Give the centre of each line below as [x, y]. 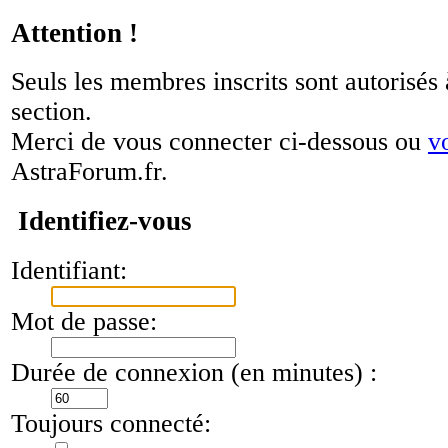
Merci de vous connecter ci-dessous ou [219, 142]
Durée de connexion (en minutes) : [194, 372]
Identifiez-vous [101, 221]
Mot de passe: [84, 321]
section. [51, 112]
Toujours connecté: [111, 423]
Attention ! [74, 32]
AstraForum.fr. [89, 172]
